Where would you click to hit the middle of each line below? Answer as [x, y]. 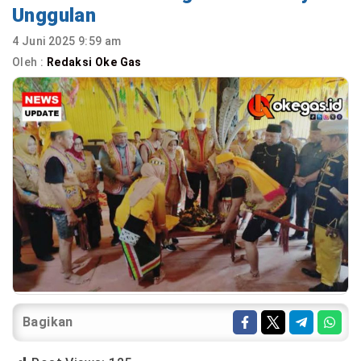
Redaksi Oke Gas [95, 62]
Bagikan [48, 322]
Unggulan [54, 15]
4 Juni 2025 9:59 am [67, 41]
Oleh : [29, 62]
